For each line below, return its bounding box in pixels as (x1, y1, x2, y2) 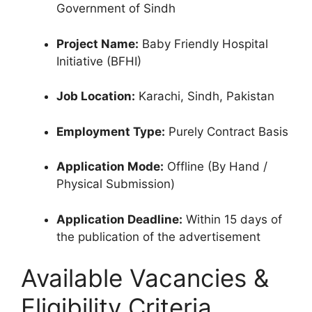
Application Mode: (56, 159, 164, 173)
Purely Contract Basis (165, 124, 288, 139)
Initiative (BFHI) (56, 54, 141, 68)
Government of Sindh (56, 1, 175, 15)
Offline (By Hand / (164, 159, 267, 173)
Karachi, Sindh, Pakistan (135, 89, 274, 103)
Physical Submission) (56, 177, 175, 191)
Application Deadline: (56, 212, 182, 226)
